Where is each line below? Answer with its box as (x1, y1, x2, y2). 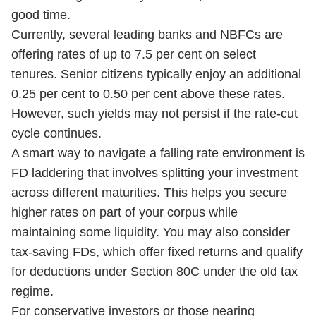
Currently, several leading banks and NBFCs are (11, 28, 283, 42)
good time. (11, 8, 71, 22)
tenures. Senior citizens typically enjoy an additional (11, 67, 301, 81)
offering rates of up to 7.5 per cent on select (11, 47, 256, 61)
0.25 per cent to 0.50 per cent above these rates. (11, 87, 285, 101)
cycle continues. (11, 126, 102, 140)
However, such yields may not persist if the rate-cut (11, 107, 298, 121)
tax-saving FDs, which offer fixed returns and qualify (11, 245, 303, 259)
